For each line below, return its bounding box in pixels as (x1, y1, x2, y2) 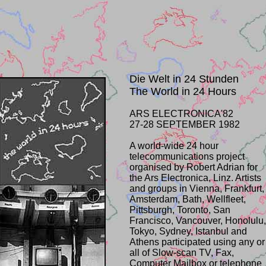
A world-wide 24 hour (129, 141, 218, 151)
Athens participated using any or (129, 237, 265, 247)
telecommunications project (129, 151, 245, 161)
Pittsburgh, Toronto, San (129, 205, 230, 215)
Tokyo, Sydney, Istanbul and (129, 226, 247, 236)
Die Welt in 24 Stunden (129, 73, 239, 85)
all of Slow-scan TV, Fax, (129, 248, 234, 258)
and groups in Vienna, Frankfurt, (129, 183, 264, 194)
